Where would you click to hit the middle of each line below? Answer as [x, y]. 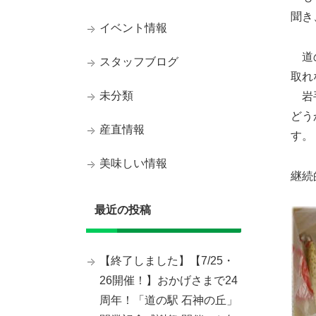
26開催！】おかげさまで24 [169, 280]
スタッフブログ [139, 62]
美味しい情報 [133, 163]
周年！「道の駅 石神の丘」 [169, 300]
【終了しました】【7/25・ [167, 261]
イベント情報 [133, 28]
